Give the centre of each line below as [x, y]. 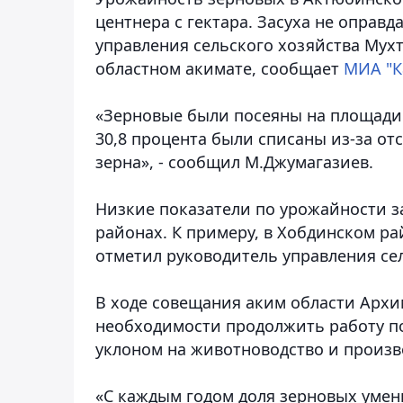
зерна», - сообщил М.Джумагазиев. [234, 161]
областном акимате [174, 68]
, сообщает [298, 68]
